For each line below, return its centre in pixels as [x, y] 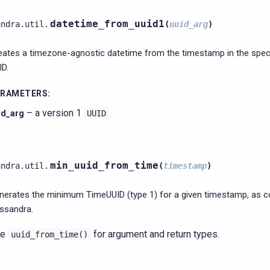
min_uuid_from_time [104, 165]
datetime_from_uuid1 [107, 24]
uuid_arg [189, 24]
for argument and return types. [155, 234]
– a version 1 [54, 113]
